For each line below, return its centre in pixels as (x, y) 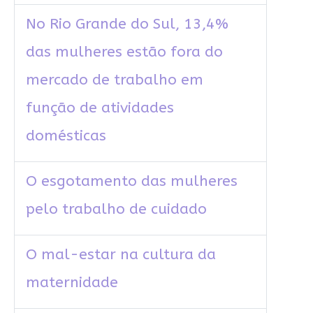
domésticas (66, 136)
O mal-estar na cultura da (121, 255)
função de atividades (100, 108)
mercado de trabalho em (114, 80)
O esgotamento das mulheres (131, 182)
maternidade (72, 283)
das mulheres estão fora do (124, 52)
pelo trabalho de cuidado (116, 210)
